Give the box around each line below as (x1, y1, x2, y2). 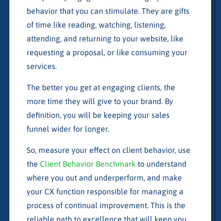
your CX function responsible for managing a (26, 186, 184, 196)
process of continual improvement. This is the (26, 200, 185, 210)
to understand (135, 159, 186, 168)
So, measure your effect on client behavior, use (26, 145, 190, 154)
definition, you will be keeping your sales (26, 110, 170, 119)
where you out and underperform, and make (26, 173, 182, 182)
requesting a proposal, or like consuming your (26, 47, 187, 57)
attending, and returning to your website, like (26, 34, 184, 43)
